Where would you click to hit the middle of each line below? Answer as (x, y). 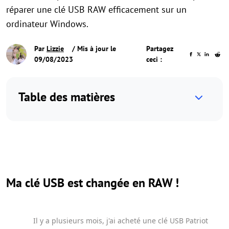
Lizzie (55, 49)
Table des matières (67, 97)
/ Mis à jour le (93, 49)
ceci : (154, 59)
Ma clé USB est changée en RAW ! (93, 183)
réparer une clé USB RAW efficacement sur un (96, 9)
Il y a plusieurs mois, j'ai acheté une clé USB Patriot (121, 221)
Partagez (160, 49)
